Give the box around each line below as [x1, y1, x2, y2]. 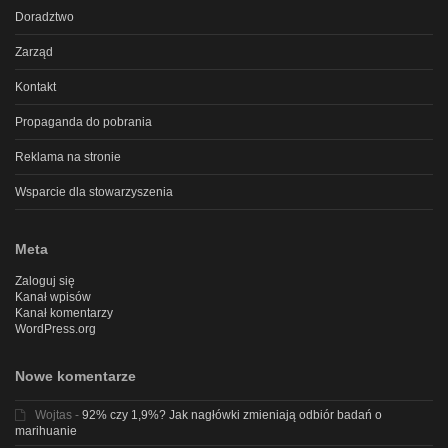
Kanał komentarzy [15, 306, 113, 321]
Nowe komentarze [15, 368, 136, 385]
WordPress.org [15, 322, 96, 337]
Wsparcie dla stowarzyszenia [15, 185, 173, 200]
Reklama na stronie [15, 150, 121, 165]
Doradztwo [15, 10, 74, 25]
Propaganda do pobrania [15, 115, 152, 130]
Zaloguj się [15, 274, 75, 289]
